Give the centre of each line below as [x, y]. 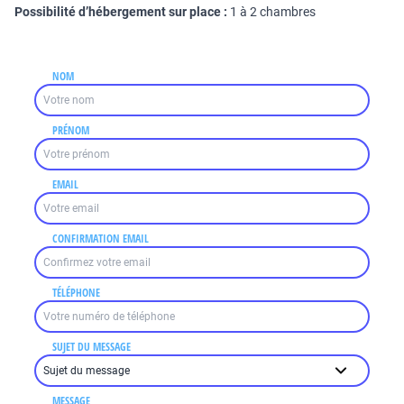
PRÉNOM [71, 130]
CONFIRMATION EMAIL [101, 239]
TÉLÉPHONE [77, 293]
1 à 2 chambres [273, 12]
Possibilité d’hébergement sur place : [121, 12]
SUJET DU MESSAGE [92, 347]
